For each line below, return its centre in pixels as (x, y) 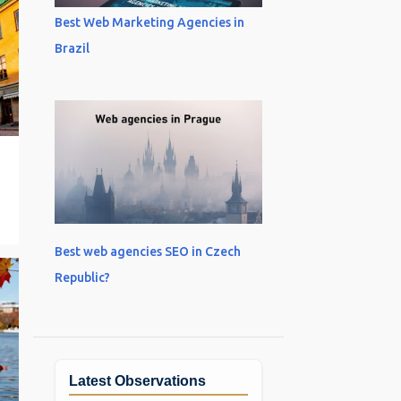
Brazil (72, 48)
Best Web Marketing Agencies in (149, 22)
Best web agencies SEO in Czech (147, 252)
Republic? (82, 277)
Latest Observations (137, 381)
